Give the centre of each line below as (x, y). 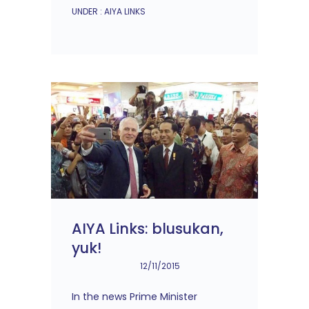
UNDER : (87, 11)
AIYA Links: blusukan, (148, 229)
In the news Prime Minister (134, 297)
